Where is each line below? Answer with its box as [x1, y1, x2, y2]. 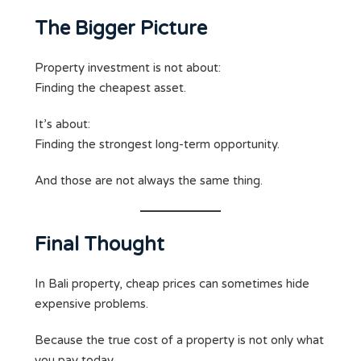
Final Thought [35, 233, 164, 257]
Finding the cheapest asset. [35, 81, 186, 96]
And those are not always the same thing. [35, 173, 263, 189]
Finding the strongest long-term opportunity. [35, 137, 280, 152]
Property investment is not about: [35, 60, 221, 76]
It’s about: [35, 117, 90, 132]
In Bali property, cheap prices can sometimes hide [35, 276, 309, 292]
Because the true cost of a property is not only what [35, 333, 324, 348]
